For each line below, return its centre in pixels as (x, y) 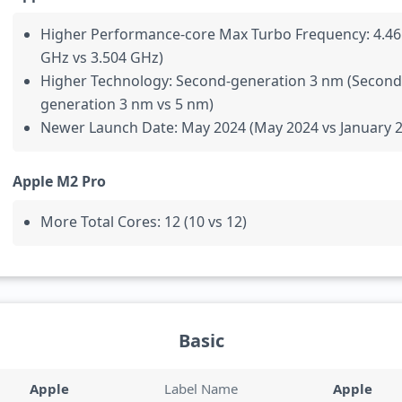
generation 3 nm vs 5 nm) (127, 104)
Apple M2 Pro (59, 181)
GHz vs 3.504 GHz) (102, 57)
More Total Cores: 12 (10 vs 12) (144, 222)
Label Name (201, 388)
